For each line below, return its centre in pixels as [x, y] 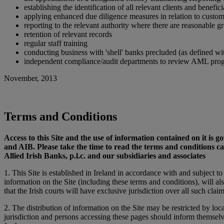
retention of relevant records [68, 34]
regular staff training [56, 43]
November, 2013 [30, 78]
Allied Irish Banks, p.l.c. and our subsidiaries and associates [105, 156]
